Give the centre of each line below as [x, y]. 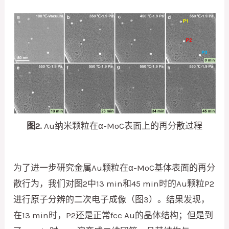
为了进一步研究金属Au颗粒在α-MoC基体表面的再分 [114, 167]
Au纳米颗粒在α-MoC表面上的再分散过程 [122, 125]
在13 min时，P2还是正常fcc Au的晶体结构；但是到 [113, 215]
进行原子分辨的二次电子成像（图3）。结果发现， [112, 199]
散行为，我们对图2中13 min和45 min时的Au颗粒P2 [114, 183]
